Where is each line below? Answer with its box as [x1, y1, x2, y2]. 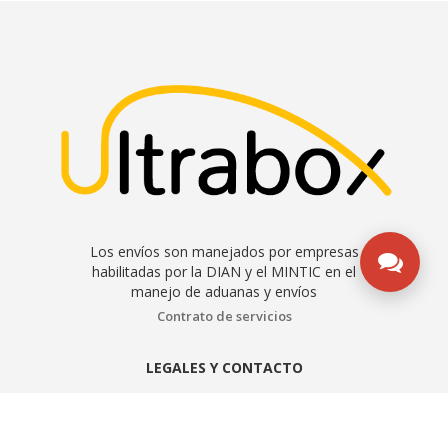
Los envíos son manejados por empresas [89, 242, 359, 262]
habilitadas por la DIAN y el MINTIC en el [92, 262, 356, 282]
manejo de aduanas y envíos [131, 282, 317, 302]
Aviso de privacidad [160, 390, 288, 409]
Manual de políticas [161, 416, 287, 435]
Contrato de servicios [156, 307, 292, 326]
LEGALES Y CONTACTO [145, 358, 303, 378]
